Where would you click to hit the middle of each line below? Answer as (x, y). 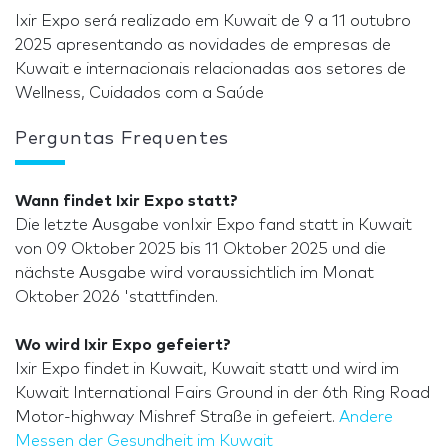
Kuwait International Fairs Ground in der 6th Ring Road (222, 393)
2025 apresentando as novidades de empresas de (203, 45)
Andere (366, 417)
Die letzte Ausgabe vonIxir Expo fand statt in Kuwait (213, 225)
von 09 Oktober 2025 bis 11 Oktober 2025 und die (200, 249)
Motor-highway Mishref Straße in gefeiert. (177, 417)
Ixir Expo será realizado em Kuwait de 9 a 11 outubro (213, 21)
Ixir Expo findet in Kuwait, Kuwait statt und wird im (207, 369)
